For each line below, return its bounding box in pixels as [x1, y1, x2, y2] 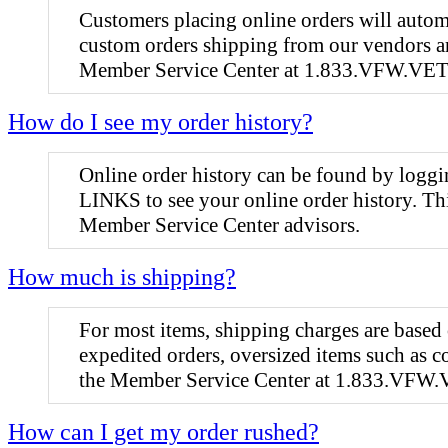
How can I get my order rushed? [8, 418, 319, 445]
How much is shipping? [8, 263, 236, 290]
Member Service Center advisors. [79, 212, 360, 237]
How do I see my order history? [8, 108, 313, 135]
